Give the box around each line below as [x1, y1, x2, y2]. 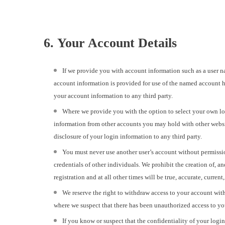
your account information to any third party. [54, 92, 173, 100]
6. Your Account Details [44, 36, 177, 51]
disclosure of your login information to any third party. [54, 133, 202, 141]
